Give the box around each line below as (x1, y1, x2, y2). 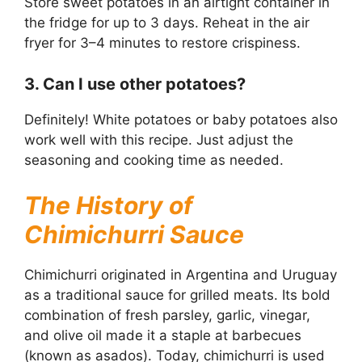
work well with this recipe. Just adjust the (24, 131, 293, 148)
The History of (24, 191, 193, 221)
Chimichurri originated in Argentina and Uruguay (24, 267, 337, 284)
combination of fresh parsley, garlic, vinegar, (24, 307, 310, 324)
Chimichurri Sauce (24, 220, 244, 250)
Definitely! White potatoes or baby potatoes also (24, 111, 338, 128)
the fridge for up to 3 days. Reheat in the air (24, 15, 309, 32)
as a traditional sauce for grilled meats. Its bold (24, 287, 330, 304)
